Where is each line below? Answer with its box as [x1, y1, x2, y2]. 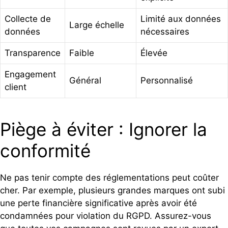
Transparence [5, 47, 61, 58]
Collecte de [5, 13, 51, 24]
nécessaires [140, 26, 189, 37]
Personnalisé [140, 75, 193, 85]
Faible [69, 47, 94, 58]
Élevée [140, 47, 167, 58]
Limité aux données [140, 13, 221, 24]
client [5, 81, 26, 92]
